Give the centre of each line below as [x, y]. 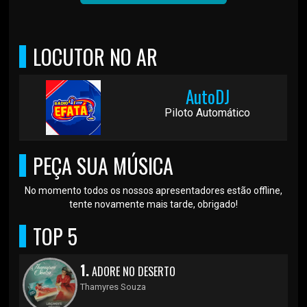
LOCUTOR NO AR [96, 56]
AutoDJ [207, 96]
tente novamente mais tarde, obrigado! [153, 204]
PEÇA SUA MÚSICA [103, 165]
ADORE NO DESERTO [133, 271]
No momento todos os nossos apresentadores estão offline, [153, 190]
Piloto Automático [208, 112]
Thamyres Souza [113, 286]
